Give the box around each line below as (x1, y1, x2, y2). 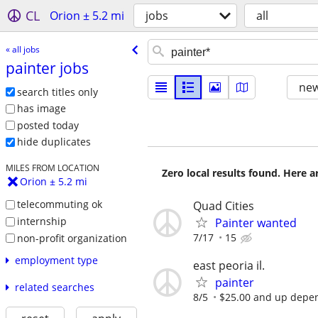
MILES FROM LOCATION (5, 162, 99, 174)
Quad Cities (193, 198, 254, 214)
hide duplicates (16, 135, 91, 149)
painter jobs (5, 57, 89, 78)
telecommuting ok (16, 197, 102, 212)
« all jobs (5, 43, 40, 55)
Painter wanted (215, 215, 297, 231)
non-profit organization (16, 231, 127, 245)
